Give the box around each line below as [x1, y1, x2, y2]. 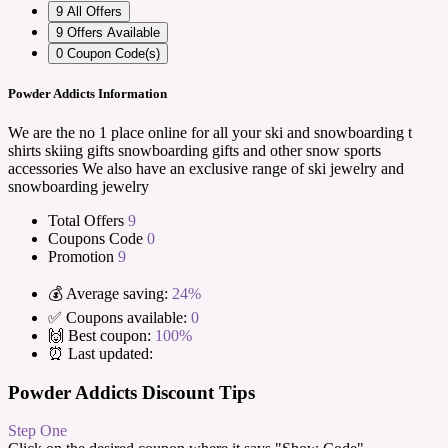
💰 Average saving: [48, 284, 168, 302]
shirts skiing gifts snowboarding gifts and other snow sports [8, 141, 381, 159]
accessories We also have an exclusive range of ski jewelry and [8, 159, 404, 177]
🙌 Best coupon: [48, 326, 151, 344]
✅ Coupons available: [48, 308, 187, 326]
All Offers [67, 3, 122, 19]
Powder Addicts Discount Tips [8, 381, 255, 403]
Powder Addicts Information [8, 85, 167, 101]
